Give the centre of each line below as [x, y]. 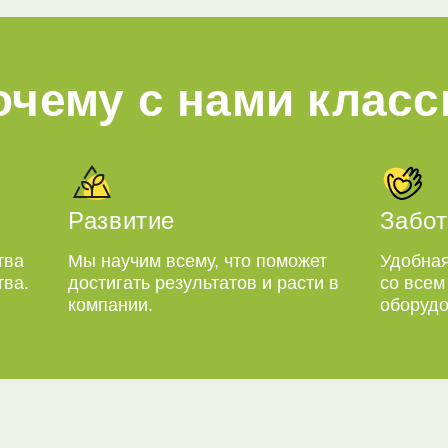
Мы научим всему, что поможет [198, 260]
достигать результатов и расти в [204, 282]
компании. [111, 304]
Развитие [121, 220]
